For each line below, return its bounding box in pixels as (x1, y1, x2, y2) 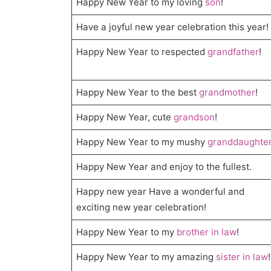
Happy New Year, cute (76, 111, 174, 123)
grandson (174, 111, 215, 123)
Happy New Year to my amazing (76, 251, 217, 263)
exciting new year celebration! (76, 201, 207, 214)
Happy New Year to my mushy (76, 136, 208, 148)
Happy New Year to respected (76, 46, 208, 58)
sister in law (216, 251, 269, 263)
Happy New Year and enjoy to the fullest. (76, 161, 252, 173)
